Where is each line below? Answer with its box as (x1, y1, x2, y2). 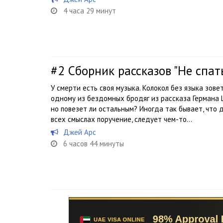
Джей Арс (63, 127, 96, 137)
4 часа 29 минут (63, 6, 116, 15)
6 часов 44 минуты (63, 139, 124, 148)
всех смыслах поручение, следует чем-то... (51, 114, 192, 124)
